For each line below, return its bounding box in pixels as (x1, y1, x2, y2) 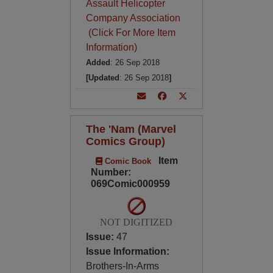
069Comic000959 (90, 179, 170, 189)
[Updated (85, 73, 119, 82)
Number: (90, 167, 131, 177)
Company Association (85, 13, 180, 23)
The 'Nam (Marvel (85, 122, 176, 135)
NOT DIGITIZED (100, 217, 173, 227)
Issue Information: (85, 246, 169, 257)
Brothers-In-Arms (85, 261, 159, 271)
